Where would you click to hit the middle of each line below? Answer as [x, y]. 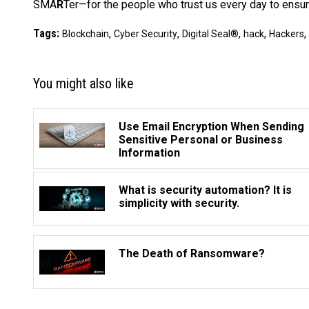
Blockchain [86, 34]
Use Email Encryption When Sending [211, 127]
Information [149, 153]
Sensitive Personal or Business [201, 140]
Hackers [287, 34]
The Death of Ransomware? [192, 254]
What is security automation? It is [205, 190]
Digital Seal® [210, 34]
